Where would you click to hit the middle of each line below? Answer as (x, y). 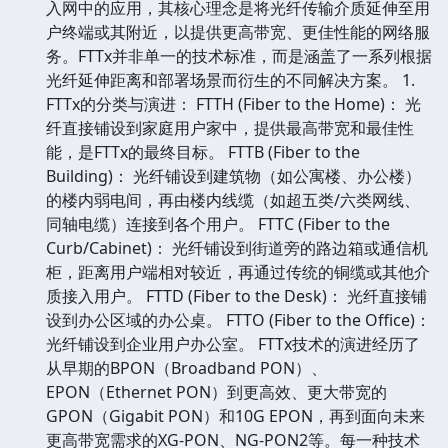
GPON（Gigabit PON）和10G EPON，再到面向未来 (235, 415)
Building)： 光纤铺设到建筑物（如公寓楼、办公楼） (233, 175)
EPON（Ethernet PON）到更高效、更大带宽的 (216, 391)
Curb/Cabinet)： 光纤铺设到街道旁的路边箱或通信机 (237, 247)
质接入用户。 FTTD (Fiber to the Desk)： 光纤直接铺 (236, 295)
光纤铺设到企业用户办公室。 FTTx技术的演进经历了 (233, 343)
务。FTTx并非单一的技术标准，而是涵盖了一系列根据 (239, 55)
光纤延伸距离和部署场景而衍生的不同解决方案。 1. (230, 79)
